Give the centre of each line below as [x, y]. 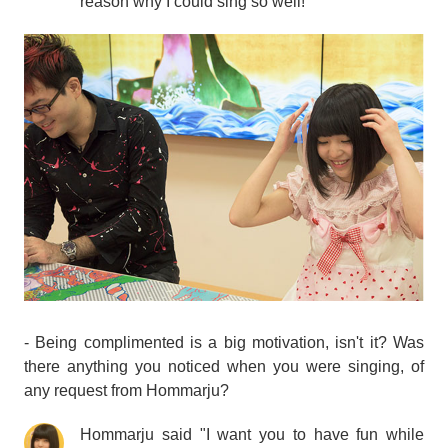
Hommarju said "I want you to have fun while [252, 434]
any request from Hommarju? [126, 390]
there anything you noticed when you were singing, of [224, 366]
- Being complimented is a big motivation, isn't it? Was [224, 342]
